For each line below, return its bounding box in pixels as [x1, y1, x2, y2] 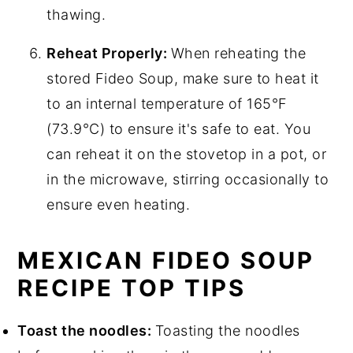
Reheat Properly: [46, 45, 171, 62]
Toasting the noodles [154, 322, 300, 340]
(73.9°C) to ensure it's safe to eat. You [46, 121, 311, 138]
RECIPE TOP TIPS [17, 274, 247, 303]
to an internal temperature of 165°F [46, 95, 288, 113]
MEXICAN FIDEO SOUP [17, 247, 315, 275]
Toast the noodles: [17, 322, 155, 340]
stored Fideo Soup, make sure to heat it [46, 70, 319, 87]
